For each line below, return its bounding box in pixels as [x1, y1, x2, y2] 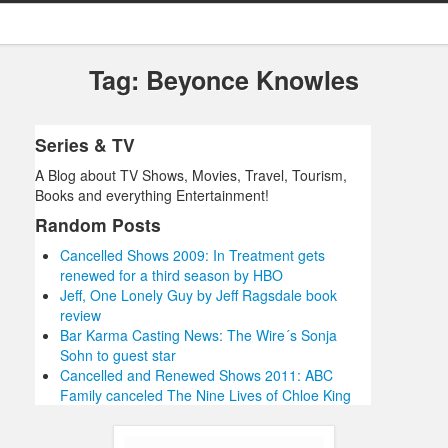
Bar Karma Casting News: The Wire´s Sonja [60, 325, 337, 346]
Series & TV [35, 132, 135, 158]
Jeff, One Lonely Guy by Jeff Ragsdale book [60, 285, 337, 306]
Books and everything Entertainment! [35, 185, 269, 206]
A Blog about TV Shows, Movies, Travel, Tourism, [35, 165, 347, 186]
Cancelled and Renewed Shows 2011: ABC [60, 365, 333, 386]
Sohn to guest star [60, 345, 176, 366]
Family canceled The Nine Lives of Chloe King [60, 385, 351, 406]
